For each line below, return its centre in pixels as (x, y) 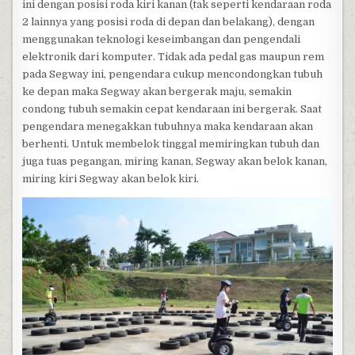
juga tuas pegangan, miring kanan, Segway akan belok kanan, (175, 161)
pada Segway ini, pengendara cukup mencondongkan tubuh (173, 74)
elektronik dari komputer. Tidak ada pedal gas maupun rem (174, 57)
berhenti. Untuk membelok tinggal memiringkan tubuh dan (171, 144)
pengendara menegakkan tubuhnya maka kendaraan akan (168, 126)
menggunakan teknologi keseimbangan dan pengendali (162, 39)
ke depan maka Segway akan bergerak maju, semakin (157, 92)
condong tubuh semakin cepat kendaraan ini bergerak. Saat (172, 109)
